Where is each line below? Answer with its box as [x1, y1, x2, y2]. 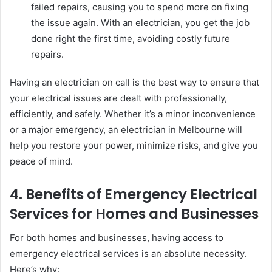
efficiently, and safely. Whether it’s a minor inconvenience [10, 107, 256, 120]
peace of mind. [10, 155, 73, 167]
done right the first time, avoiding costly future [31, 32, 230, 44]
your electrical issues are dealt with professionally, [10, 92, 227, 104]
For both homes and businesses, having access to [10, 232, 223, 244]
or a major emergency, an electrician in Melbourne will [10, 123, 242, 135]
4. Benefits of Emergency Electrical [10, 184, 257, 204]
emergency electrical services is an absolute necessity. [10, 248, 246, 260]
